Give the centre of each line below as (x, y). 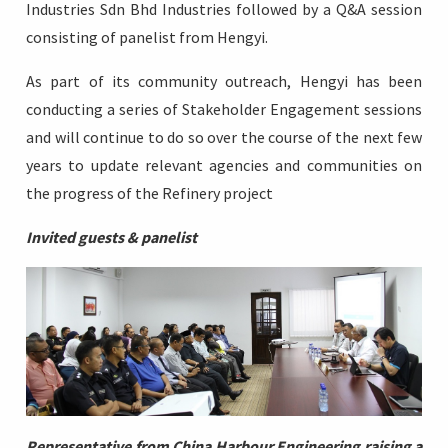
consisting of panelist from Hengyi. (147, 37)
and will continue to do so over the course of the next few (224, 137)
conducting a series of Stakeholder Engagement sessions (224, 109)
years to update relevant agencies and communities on (224, 165)
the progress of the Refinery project (149, 193)
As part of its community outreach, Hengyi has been (224, 81)
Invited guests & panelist (111, 237)
